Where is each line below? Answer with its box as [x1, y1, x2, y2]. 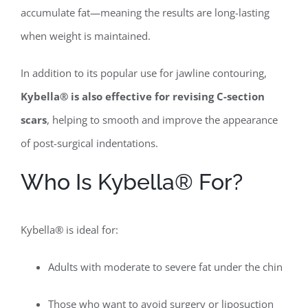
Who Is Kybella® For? [20, 168, 243, 195]
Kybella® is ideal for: [20, 222, 118, 236]
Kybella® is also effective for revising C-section [20, 89, 265, 103]
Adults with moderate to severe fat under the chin [47, 259, 283, 274]
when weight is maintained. [20, 28, 151, 43]
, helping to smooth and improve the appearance [46, 112, 278, 126]
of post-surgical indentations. [20, 135, 158, 150]
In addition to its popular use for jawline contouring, [20, 65, 267, 80]
